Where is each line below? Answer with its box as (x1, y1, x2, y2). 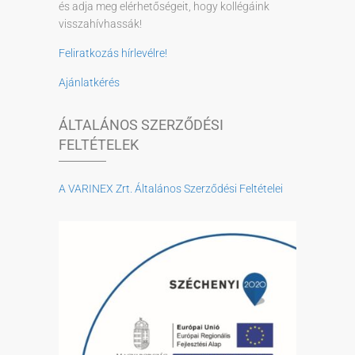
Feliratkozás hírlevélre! (59, 47, 167, 60)
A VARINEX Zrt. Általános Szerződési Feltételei (59, 182, 283, 196)
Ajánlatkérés (59, 76, 120, 90)
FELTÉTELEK (59, 136, 139, 154)
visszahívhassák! (59, 17, 142, 31)
